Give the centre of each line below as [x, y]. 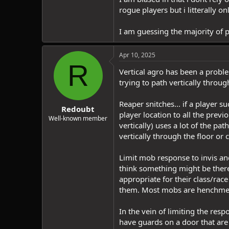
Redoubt [78, 109]
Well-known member [78, 118]
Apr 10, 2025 [137, 55]
